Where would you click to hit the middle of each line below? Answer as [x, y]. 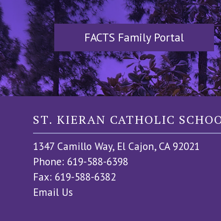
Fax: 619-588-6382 [75, 177]
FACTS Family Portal [134, 37]
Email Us [53, 192]
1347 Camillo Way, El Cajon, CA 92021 [117, 146]
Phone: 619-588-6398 [81, 161]
